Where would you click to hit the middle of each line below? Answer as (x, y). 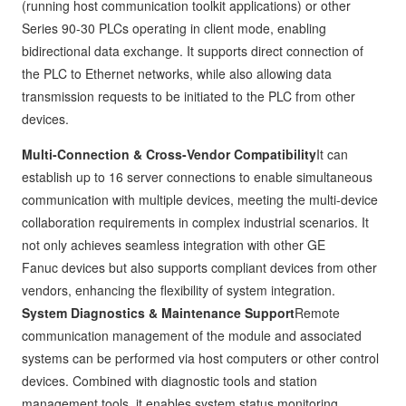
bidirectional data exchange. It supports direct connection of (193, 51)
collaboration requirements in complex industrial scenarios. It (195, 222)
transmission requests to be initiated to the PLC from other (188, 97)
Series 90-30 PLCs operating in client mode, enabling (174, 29)
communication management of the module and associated (192, 336)
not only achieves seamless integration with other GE (174, 245)
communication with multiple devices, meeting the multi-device (200, 200)
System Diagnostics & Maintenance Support (158, 313)
